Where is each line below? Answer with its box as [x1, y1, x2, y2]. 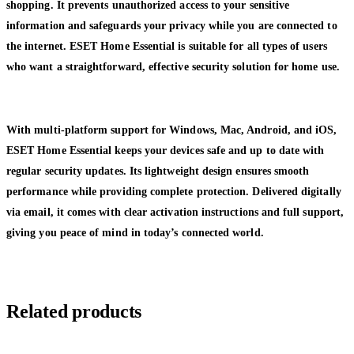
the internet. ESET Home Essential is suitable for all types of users [6, 40, 327, 52]
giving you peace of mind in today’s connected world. [6, 226, 264, 239]
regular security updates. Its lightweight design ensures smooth [6, 164, 310, 177]
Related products [6, 300, 142, 322]
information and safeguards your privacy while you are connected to [6, 19, 337, 32]
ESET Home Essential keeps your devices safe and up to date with [6, 144, 325, 156]
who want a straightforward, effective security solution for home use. [6, 60, 340, 73]
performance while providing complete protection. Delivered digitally [6, 185, 341, 198]
